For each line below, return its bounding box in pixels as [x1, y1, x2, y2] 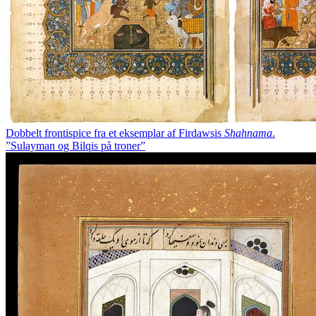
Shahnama [224, 126, 272, 139]
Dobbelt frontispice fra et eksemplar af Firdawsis [6, 126, 224, 139]
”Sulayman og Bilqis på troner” [6, 139, 145, 152]
